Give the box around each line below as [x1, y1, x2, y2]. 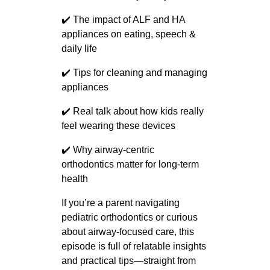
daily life [61, 43, 97, 54]
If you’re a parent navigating [61, 197, 180, 208]
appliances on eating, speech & [61, 28, 196, 39]
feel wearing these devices [61, 120, 175, 131]
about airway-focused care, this [61, 226, 194, 237]
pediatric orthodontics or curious [61, 212, 198, 222]
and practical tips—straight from [61, 255, 196, 266]
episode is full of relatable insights [61, 240, 206, 251]
